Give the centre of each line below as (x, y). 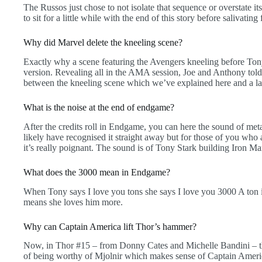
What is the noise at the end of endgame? (99, 107)
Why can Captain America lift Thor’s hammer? (110, 226)
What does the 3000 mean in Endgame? (97, 172)
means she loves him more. (73, 202)
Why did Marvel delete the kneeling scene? (103, 43)
